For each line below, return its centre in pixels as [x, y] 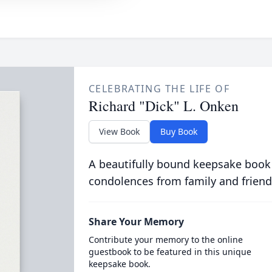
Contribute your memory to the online [165, 240]
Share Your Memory [136, 222]
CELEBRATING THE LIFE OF [159, 89]
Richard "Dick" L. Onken [163, 106]
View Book [119, 131]
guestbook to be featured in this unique [170, 252]
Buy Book [178, 131]
